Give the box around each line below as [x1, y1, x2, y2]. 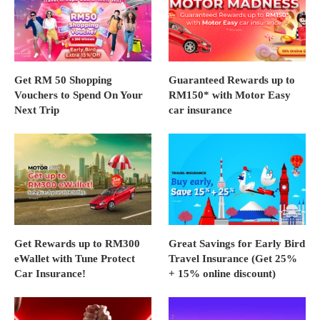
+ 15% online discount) [169, 268, 276, 280]
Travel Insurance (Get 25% [169, 253, 298, 265]
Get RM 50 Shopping [14, 74, 112, 86]
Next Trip [14, 104, 59, 116]
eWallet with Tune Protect [14, 253, 135, 265]
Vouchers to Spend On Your [14, 89, 143, 101]
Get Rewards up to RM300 [14, 238, 140, 250]
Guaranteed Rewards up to [169, 74, 296, 86]
